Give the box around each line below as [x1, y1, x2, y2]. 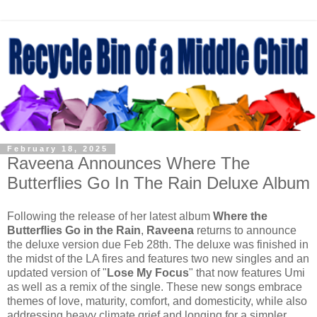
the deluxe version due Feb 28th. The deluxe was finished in [7, 238, 309, 251]
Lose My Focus [107, 267, 189, 279]
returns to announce [194, 224, 296, 237]
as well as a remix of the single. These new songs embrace [7, 281, 302, 294]
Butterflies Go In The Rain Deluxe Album [7, 173, 310, 192]
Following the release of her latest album [7, 210, 213, 223]
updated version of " [7, 267, 107, 279]
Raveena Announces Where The [7, 153, 250, 173]
